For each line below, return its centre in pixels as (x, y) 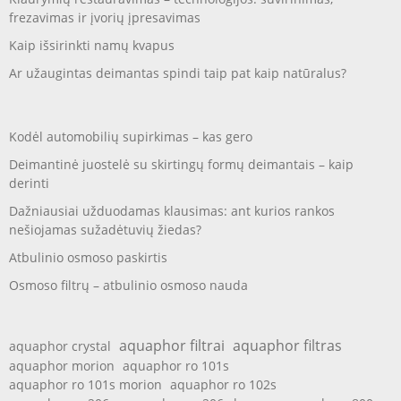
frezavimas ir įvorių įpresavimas (105, 17)
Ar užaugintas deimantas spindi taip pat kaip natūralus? (178, 73)
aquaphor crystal (60, 346)
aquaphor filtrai (172, 345)
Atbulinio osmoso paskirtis (88, 257)
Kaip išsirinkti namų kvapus (92, 45)
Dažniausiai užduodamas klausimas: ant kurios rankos (172, 211)
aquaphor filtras (287, 345)
